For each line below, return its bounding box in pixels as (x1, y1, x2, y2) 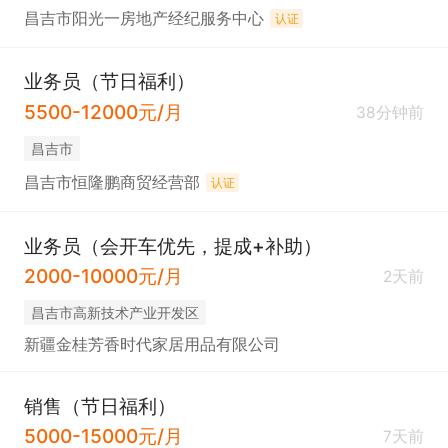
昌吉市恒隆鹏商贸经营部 (23, 173, 200, 193)
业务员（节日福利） (23, 69, 195, 94)
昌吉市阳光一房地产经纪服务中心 (23, 9, 264, 29)
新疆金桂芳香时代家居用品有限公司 (23, 335, 280, 355)
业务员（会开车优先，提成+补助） (23, 233, 322, 258)
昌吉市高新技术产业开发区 (30, 303, 199, 321)
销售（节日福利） (23, 393, 176, 418)
